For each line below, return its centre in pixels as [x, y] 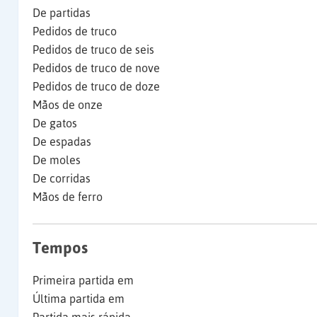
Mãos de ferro [68, 197]
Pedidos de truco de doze [96, 86]
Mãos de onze [68, 105]
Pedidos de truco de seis [93, 50]
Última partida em [79, 299]
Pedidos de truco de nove [96, 68]
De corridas [62, 178]
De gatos [55, 123]
